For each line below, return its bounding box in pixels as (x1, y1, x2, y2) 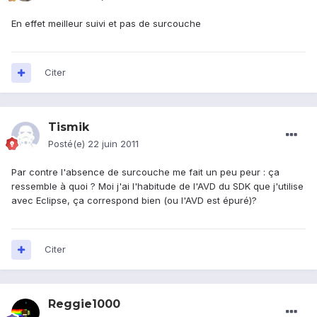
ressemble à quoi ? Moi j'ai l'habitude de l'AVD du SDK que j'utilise (11, 180, 304, 192)
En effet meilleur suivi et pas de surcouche (11, 18, 201, 30)
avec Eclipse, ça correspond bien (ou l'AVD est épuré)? (11, 195, 257, 207)
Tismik (48, 120, 89, 134)
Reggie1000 (48, 297, 120, 311)
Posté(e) (48, 138, 88, 150)
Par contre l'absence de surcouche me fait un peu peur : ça (11, 166, 279, 178)
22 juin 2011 (88, 138, 139, 150)
